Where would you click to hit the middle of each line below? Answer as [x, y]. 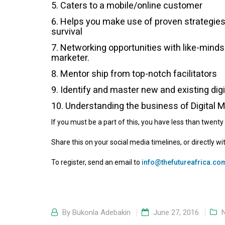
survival [67, 31]
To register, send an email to [96, 162]
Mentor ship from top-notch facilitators [139, 74]
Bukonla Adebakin [101, 212]
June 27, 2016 [176, 212]
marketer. [70, 58]
